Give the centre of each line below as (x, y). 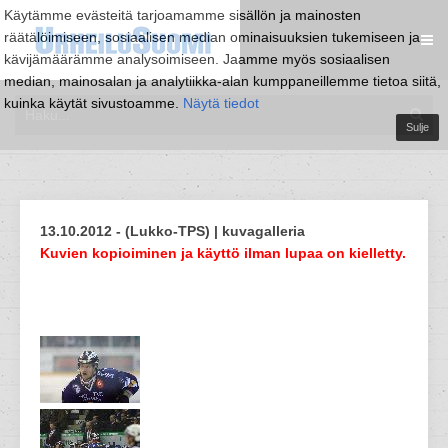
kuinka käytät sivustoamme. (93, 103)
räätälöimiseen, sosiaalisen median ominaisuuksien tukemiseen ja (212, 37)
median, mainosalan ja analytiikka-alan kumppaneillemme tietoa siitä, (222, 81)
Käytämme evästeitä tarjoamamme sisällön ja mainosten (182, 15)
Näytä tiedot (221, 103)
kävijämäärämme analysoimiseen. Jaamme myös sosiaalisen (197, 59)
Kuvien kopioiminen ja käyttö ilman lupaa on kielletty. (223, 253)
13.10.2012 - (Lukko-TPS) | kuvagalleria (172, 231)
